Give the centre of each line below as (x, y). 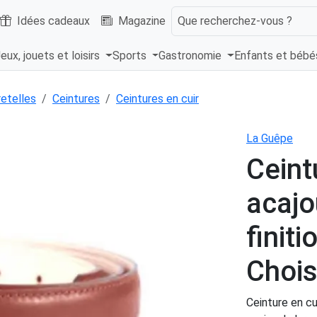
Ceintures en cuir (157, 99)
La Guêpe (270, 139)
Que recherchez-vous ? (235, 21)
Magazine (142, 21)
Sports (131, 56)
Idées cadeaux (53, 21)
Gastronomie (192, 56)
